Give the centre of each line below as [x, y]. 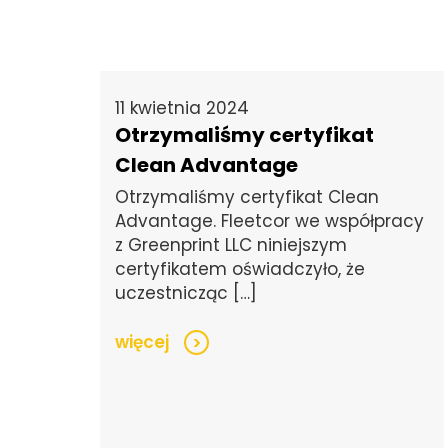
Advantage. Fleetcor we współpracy [269, 221]
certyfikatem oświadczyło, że [240, 269]
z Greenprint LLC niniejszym [231, 245]
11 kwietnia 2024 [182, 108]
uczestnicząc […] [186, 293]
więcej [142, 342]
